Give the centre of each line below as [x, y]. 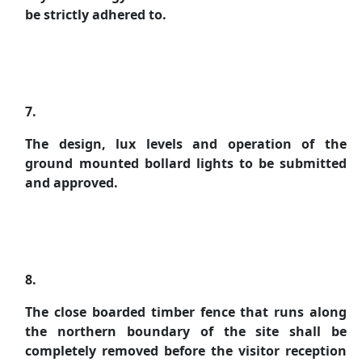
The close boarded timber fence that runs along [186, 312]
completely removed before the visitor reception [186, 351]
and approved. [72, 183]
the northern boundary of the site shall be [186, 331]
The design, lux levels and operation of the [186, 144]
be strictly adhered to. [96, 15]
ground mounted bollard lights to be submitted [186, 163]
